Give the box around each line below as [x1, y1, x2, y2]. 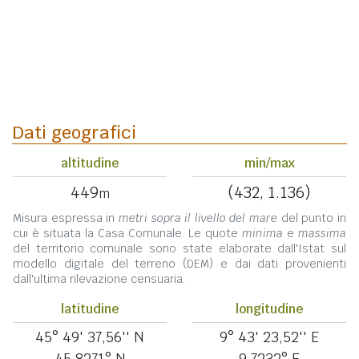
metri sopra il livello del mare [118, 211, 278, 226]
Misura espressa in [13, 211, 119, 226]
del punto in [277, 211, 347, 226]
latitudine [60, 301, 119, 318]
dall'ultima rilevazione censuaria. [13, 272, 185, 287]
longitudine [235, 301, 304, 318]
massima [298, 226, 346, 241]
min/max [244, 155, 295, 172]
